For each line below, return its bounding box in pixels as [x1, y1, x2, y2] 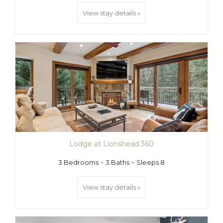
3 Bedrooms [58, 158, 99, 166]
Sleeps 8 [136, 158, 165, 166]
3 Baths [106, 158, 129, 166]
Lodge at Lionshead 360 [69, 139, 154, 148]
